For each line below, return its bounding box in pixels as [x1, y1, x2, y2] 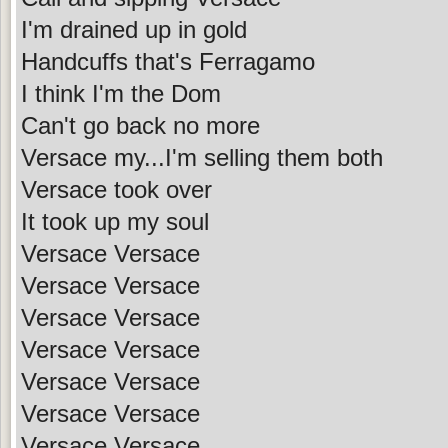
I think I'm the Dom [21, 79, 221, 107]
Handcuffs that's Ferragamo [21, 47, 315, 75]
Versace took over [21, 175, 212, 203]
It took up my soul [21, 207, 209, 235]
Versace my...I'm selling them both [21, 143, 383, 171]
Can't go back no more [21, 111, 260, 139]
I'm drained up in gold [21, 15, 247, 43]
